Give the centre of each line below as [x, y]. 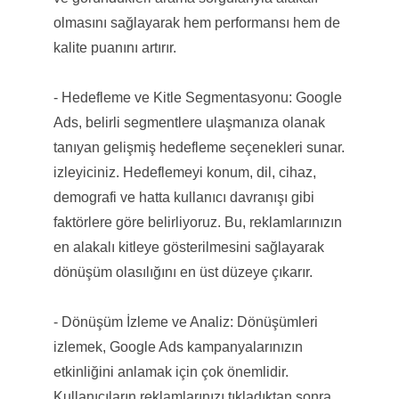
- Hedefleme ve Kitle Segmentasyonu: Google [197, 97]
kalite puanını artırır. [114, 47]
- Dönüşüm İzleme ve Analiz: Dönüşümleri [185, 322]
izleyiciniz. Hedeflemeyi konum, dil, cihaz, [184, 172]
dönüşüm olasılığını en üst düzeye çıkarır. [183, 272]
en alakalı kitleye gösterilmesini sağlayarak [188, 247]
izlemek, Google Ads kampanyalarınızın [178, 346]
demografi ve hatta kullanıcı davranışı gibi [183, 197]
